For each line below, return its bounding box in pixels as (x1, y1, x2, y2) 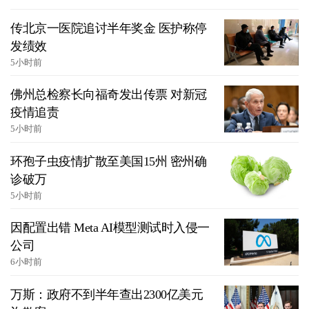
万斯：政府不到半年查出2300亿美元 (10, 287, 203, 301)
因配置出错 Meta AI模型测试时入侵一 (10, 221, 210, 235)
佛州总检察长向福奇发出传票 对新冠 (10, 88, 207, 102)
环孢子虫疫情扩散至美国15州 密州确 (10, 154, 206, 168)
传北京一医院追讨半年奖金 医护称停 (10, 21, 207, 35)
